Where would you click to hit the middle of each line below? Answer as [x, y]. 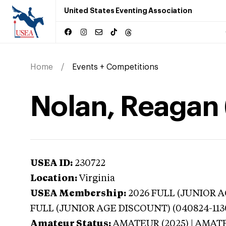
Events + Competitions [115, 67]
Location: [54, 179]
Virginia [97, 179]
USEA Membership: [78, 194]
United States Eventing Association [128, 11]
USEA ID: [51, 163]
